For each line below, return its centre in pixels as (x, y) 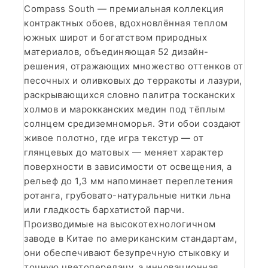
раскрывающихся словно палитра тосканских (130, 95)
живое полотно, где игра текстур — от (114, 138)
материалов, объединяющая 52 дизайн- (116, 51)
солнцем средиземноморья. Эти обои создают (133, 123)
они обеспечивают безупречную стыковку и (127, 252)
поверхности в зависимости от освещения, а (128, 166)
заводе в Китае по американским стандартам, (130, 238)
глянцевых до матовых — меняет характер (124, 152)
